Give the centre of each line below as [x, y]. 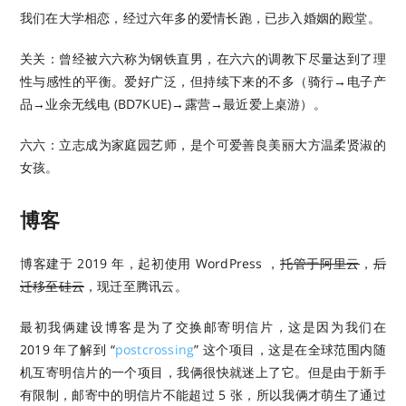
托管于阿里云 [320, 264]
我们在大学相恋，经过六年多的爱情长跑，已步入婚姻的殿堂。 [200, 18]
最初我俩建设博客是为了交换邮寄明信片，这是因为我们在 [203, 327]
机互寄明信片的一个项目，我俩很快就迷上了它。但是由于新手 [203, 372]
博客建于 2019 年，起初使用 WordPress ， [150, 264]
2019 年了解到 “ [68, 350]
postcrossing [155, 350]
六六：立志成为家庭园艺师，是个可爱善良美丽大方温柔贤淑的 [203, 145]
